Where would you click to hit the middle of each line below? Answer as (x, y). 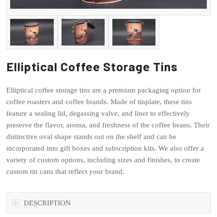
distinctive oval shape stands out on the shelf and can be (92, 137)
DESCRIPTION (47, 203)
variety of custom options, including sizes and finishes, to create (103, 160)
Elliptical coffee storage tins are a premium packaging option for (104, 90)
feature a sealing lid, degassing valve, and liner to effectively (98, 114)
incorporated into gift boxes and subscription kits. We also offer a (105, 148)
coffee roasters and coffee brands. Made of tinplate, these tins (99, 102)
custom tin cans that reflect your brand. (66, 172)
